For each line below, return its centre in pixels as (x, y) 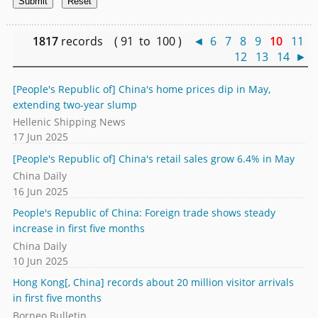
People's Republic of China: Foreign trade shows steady (144, 213)
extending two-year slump (75, 104)
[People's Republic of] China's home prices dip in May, (141, 89)
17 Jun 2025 (40, 137)
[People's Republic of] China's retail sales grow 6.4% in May (153, 159)
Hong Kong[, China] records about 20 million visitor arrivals (153, 283)
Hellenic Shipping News (69, 122)
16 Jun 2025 (40, 191)
